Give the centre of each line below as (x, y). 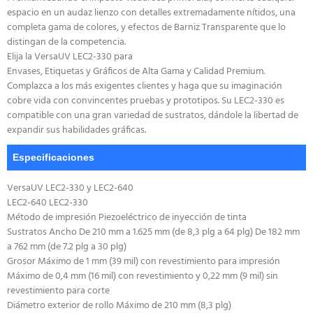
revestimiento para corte (58, 291)
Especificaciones (53, 158)
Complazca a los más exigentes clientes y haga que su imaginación (145, 87)
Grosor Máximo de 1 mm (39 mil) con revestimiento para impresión (144, 262)
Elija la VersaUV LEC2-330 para (70, 57)
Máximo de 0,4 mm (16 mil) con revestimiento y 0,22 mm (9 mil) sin (143, 277)
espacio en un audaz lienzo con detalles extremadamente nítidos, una (151, 13)
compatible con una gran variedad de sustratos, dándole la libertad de (153, 116)
